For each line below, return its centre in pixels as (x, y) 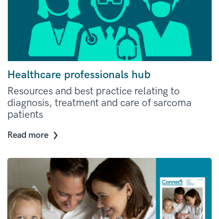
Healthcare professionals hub (79, 75)
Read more (28, 135)
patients (25, 114)
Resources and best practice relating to (94, 91)
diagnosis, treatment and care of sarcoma (99, 103)
